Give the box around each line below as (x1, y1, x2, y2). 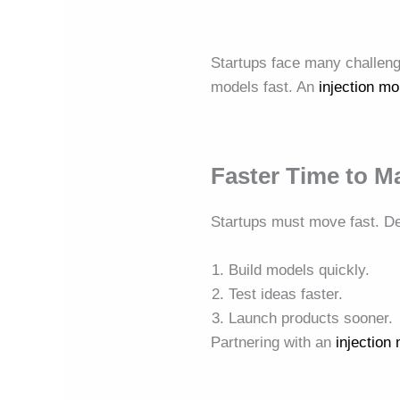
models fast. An (211, 78, 320, 96)
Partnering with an (211, 334, 337, 352)
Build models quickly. (229, 262, 371, 279)
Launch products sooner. (229, 310, 394, 328)
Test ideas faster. (229, 286, 344, 304)
